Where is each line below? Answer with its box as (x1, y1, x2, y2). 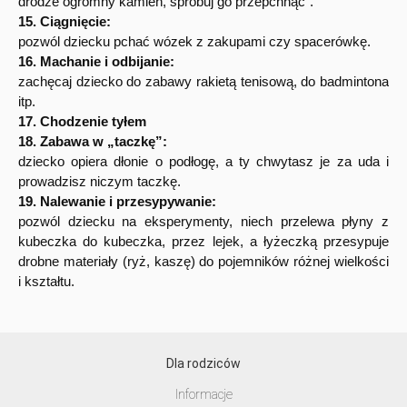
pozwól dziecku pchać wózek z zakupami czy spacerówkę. (18, 34, 371, 50)
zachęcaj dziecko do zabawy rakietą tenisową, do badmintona (18, 74, 389, 90)
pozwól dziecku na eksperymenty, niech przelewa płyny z (18, 213, 389, 230)
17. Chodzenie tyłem (18, 114, 146, 130)
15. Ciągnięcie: (18, 14, 111, 30)
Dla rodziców (166, 356, 241, 372)
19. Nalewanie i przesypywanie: (18, 194, 216, 210)
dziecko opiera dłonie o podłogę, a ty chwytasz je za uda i (18, 154, 389, 170)
